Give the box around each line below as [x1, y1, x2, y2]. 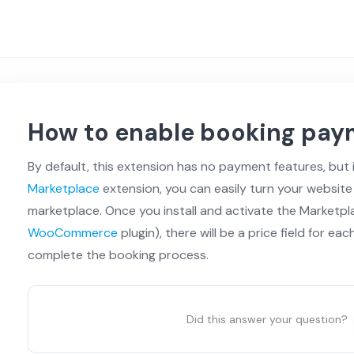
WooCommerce [27, 224, 118, 241]
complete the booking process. [27, 246, 209, 263]
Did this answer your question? [186, 311, 348, 326]
